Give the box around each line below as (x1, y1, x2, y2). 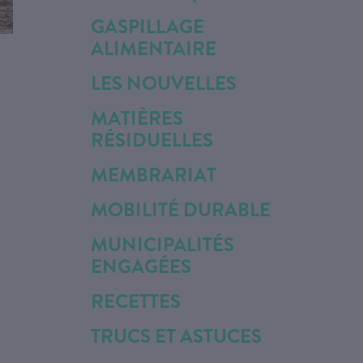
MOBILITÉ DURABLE (91, 195, 271, 224)
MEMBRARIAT (91, 160, 216, 190)
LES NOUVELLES (91, 69, 237, 98)
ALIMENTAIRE (91, 34, 216, 63)
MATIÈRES (91, 104, 183, 133)
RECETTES (91, 287, 181, 316)
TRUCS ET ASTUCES (91, 322, 262, 351)
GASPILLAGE (91, 12, 204, 41)
